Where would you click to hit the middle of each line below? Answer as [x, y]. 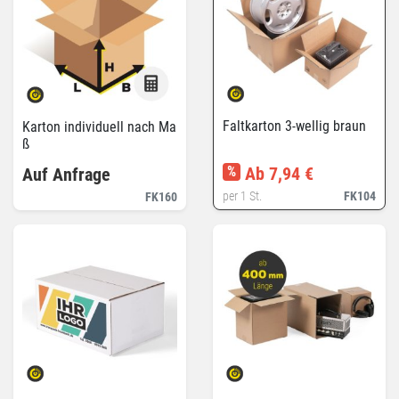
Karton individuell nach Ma [99, 127]
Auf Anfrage [66, 175]
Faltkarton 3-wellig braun [294, 126]
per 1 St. [242, 196]
